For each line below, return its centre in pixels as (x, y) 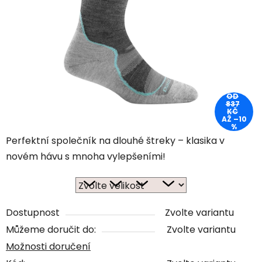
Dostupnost (33, 213)
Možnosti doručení (48, 247)
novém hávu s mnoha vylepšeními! (86, 156)
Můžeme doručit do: (51, 230)
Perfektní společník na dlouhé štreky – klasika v (115, 141)
